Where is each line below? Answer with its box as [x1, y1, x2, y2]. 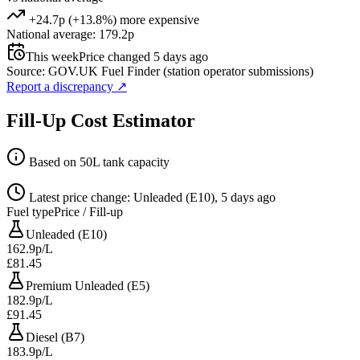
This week [26, 49, 79, 63]
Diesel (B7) [26, 330, 84, 345]
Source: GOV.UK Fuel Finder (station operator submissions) [6, 63, 313, 78]
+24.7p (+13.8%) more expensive [26, 12, 199, 27]
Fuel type [6, 205, 54, 219]
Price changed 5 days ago [79, 49, 208, 63]
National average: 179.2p [6, 27, 134, 41]
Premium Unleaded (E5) [26, 279, 149, 293]
